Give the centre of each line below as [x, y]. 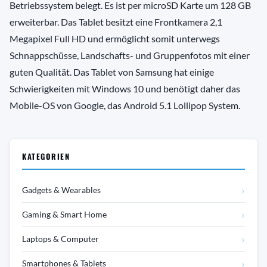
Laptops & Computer [60, 239]
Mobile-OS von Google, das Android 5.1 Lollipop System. [125, 105]
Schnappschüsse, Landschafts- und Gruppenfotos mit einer [130, 55]
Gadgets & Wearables [61, 190]
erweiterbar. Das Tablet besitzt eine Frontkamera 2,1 [116, 22]
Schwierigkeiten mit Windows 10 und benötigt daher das [125, 89]
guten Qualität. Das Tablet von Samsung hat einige [112, 72]
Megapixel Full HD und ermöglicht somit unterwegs [115, 39]
